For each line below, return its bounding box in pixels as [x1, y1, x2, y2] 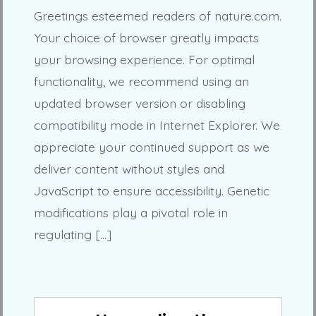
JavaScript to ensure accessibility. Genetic [33, 183, 269, 199]
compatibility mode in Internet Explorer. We [33, 117, 280, 133]
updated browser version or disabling [33, 95, 245, 111]
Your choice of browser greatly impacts [33, 30, 259, 46]
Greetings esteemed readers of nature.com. [33, 8, 281, 24]
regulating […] [33, 226, 111, 243]
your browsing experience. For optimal [33, 51, 255, 68]
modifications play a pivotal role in [33, 205, 228, 221]
